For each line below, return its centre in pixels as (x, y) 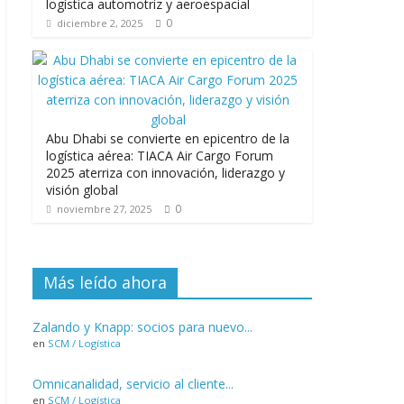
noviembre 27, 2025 (104, 209)
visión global (82, 190)
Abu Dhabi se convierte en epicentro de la (168, 138)
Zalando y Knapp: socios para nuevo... (142, 327)
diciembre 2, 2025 (100, 23)
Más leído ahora (105, 282)
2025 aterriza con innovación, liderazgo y (165, 173)
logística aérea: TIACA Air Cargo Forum (160, 156)
